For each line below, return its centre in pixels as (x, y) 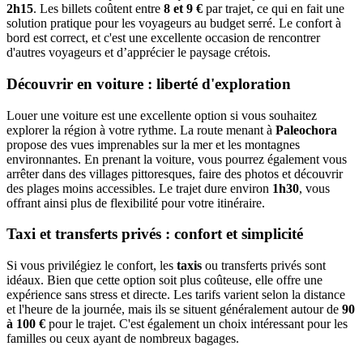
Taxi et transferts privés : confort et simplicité (155, 234)
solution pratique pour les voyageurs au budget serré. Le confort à (174, 23)
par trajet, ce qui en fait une (273, 9)
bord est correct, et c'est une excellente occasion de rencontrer (163, 38)
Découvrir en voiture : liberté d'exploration (149, 83)
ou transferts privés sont (264, 265)
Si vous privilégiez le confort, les (92, 265)
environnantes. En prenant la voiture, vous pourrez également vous (177, 159)
